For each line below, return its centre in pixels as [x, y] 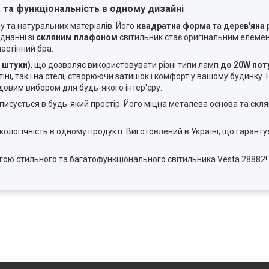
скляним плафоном [77, 38]
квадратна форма [174, 26]
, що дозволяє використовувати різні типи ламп [125, 65]
